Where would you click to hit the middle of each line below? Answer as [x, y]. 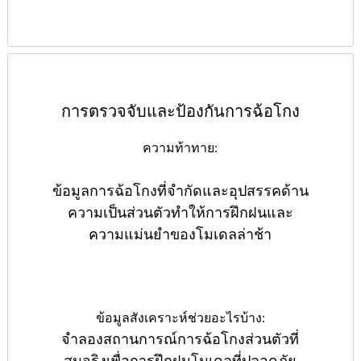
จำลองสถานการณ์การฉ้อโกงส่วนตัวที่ [180, 340]
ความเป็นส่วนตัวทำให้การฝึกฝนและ [180, 213]
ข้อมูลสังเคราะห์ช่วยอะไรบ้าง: [180, 318]
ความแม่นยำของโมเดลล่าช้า [180, 235]
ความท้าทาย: [180, 148]
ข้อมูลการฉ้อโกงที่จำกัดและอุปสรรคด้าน [180, 191]
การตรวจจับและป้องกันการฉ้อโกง [180, 112]
